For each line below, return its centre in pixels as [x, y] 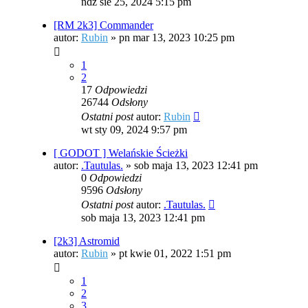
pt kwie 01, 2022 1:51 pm [175, 254]
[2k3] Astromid [87, 241]
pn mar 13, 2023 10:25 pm [177, 38]
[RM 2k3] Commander [103, 25]
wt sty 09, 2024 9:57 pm [134, 130]
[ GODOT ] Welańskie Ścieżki [121, 153]
